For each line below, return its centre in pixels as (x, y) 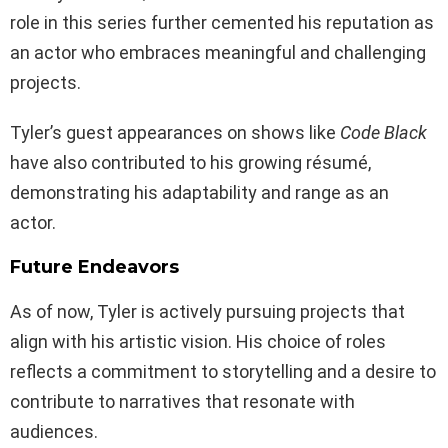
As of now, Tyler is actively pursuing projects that (207, 312)
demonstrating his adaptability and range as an (199, 193)
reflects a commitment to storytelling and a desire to (223, 372)
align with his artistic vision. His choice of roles (198, 342)
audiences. (54, 432)
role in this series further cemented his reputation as (222, 23)
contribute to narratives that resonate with (182, 402)
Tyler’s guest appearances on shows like (175, 133)
